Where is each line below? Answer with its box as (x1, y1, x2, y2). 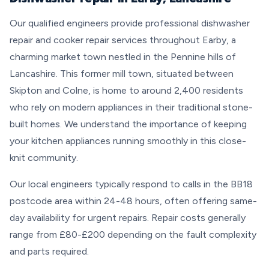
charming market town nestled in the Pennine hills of (10, 51, 236, 62)
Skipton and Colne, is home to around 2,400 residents (10, 85, 243, 96)
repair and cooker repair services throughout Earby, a (10, 34, 236, 46)
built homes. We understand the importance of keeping (10, 118, 247, 130)
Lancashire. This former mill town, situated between (10, 68, 234, 79)
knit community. (10, 152, 78, 163)
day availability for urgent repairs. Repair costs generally (10, 212, 246, 223)
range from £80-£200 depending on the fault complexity (10, 229, 256, 240)
